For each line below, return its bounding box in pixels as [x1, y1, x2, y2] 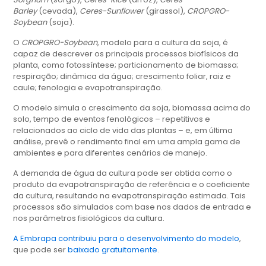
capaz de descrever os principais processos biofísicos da [13, 48, 239, 60]
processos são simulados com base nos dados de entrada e [13, 201, 252, 213]
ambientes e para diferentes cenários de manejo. [13, 147, 208, 159]
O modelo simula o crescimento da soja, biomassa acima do [13, 102, 251, 114]
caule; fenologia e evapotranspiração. [13, 82, 163, 94]
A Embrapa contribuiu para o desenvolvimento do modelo [13, 233, 240, 245]
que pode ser [13, 244, 68, 256]
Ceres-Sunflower [80, 5, 144, 17]
